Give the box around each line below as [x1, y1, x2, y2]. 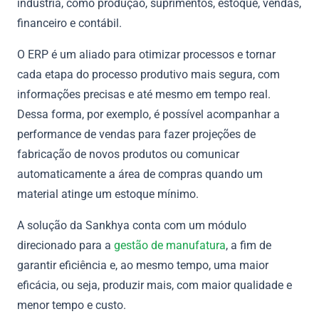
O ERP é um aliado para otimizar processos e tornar [17, 47, 276, 61]
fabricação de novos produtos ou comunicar [17, 147, 239, 161]
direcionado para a [17, 238, 114, 252]
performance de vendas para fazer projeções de [17, 127, 256, 141]
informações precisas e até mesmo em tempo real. [17, 87, 271, 101]
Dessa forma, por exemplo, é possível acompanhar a [17, 107, 280, 121]
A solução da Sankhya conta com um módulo [17, 218, 246, 232]
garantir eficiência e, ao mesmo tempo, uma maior [17, 258, 268, 272]
